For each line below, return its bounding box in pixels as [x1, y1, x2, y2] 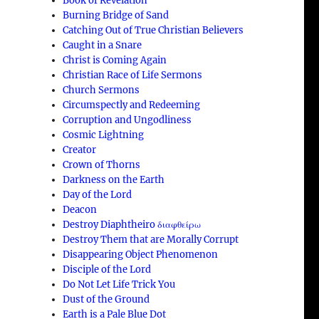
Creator [63, 143, 97, 156]
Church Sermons [63, 83, 140, 96]
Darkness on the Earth [63, 173, 165, 186]
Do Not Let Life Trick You [63, 278, 176, 291]
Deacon [63, 203, 98, 216]
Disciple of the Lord [63, 263, 152, 276]
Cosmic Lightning [63, 128, 145, 141]
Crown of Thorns [63, 158, 141, 171]
